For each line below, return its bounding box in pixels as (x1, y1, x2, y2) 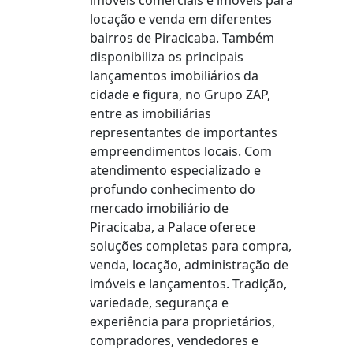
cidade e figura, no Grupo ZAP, (90, 86, 270, 103)
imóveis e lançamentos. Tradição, (90, 275, 287, 292)
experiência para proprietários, (90, 313, 275, 330)
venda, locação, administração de (90, 256, 288, 273)
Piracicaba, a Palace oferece (90, 218, 255, 236)
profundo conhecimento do (90, 180, 255, 198)
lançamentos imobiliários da (90, 67, 258, 84)
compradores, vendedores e (90, 332, 258, 349)
